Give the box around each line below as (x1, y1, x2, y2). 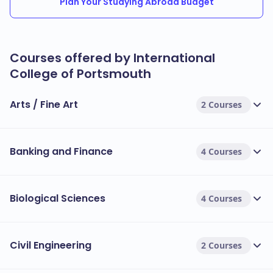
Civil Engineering (10, 238, 91, 252)
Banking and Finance (10, 144, 113, 158)
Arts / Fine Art (10, 97, 78, 112)
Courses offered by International (10, 49, 215, 66)
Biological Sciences (10, 191, 105, 205)
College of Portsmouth (10, 65, 151, 82)
